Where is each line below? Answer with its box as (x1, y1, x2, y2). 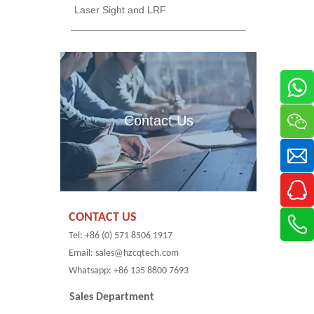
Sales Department (69, 292, 154, 303)
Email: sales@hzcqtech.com (60, 248, 179, 259)
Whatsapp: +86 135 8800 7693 (60, 266, 189, 276)
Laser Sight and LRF (74, 4, 166, 15)
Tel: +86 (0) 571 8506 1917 (60, 231, 172, 241)
